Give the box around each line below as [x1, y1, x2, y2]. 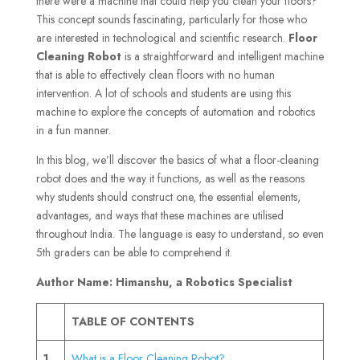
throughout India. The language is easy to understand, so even [35, 225, 324, 242]
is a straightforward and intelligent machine [121, 47, 324, 64]
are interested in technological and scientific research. [35, 29, 288, 46]
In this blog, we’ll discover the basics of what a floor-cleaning [35, 151, 319, 168]
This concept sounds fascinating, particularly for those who [35, 10, 307, 27]
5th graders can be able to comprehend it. [35, 243, 232, 260]
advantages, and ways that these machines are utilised [35, 207, 284, 223]
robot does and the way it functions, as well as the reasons [35, 170, 305, 186]
